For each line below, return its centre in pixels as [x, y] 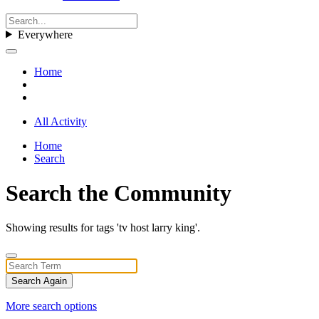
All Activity [61, 121]
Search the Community [119, 193]
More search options [51, 306]
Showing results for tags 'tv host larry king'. [103, 228]
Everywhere [45, 34]
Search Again [39, 281]
